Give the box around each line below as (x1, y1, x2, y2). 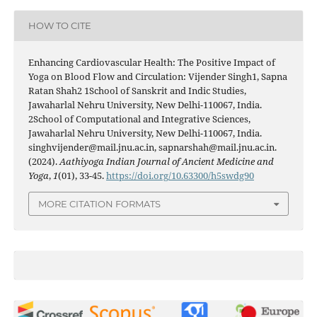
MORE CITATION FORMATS (38, 197, 161, 209)
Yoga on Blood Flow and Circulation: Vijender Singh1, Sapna (28, 69, 287, 83)
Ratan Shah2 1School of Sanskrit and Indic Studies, (28, 83, 246, 97)
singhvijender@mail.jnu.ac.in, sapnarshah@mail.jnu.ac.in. (28, 140, 277, 154)
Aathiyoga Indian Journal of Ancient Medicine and (59, 154, 274, 168)
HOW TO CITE (28, 20, 91, 32)
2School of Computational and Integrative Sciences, (28, 112, 250, 125)
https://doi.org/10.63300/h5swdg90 (105, 168, 254, 182)
